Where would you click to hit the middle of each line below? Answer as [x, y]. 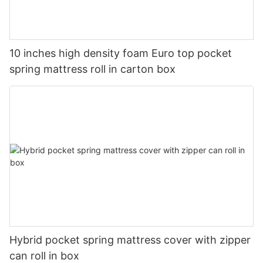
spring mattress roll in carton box [92, 69]
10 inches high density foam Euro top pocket [121, 53]
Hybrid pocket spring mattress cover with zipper [130, 240]
